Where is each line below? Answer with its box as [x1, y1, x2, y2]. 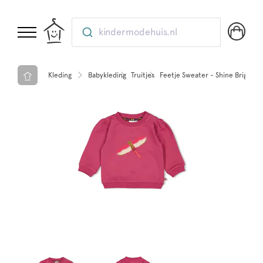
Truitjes [131, 70, 155, 79]
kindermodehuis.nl [99, 26, 178, 38]
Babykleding [88, 70, 126, 79]
